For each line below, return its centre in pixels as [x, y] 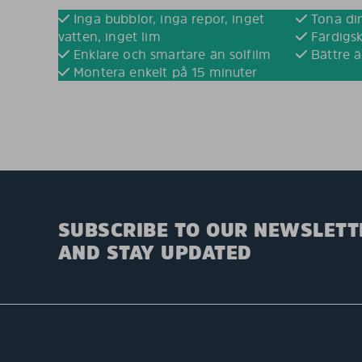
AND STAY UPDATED [155, 253]
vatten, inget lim [109, 37]
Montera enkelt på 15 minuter [164, 72]
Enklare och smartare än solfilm [170, 55]
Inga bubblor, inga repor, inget [167, 19]
